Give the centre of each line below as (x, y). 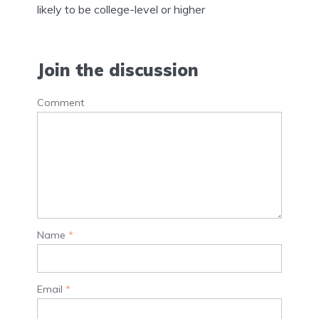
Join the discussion (118, 70)
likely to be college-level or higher (121, 9)
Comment (61, 103)
